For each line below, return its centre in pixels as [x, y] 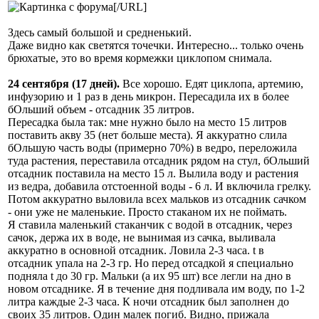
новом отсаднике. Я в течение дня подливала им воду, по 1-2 [156, 288]
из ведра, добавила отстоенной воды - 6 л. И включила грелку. [159, 186]
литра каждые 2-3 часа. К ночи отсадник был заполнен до [148, 301]
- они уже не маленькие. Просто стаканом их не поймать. [147, 211]
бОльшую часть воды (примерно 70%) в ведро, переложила [152, 147]
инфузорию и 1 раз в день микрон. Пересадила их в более [148, 96]
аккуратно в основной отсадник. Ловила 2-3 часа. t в [136, 250]
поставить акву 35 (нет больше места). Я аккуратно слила [147, 135]
